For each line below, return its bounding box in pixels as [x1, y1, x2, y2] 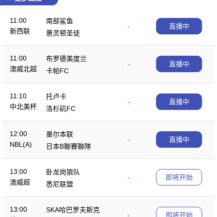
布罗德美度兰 [46, 54, 87, 62]
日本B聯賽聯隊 [46, 142, 91, 150]
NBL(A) [10, 140, 32, 148]
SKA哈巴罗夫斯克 [46, 205, 100, 214]
